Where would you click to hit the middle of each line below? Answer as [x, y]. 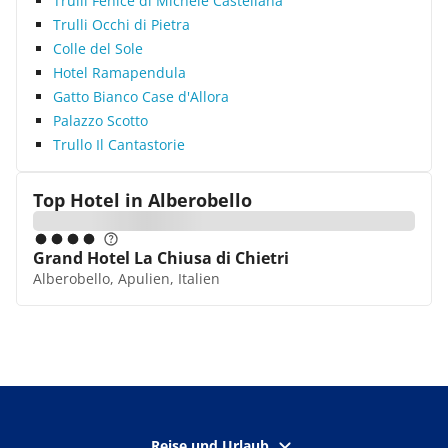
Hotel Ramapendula [119, 72]
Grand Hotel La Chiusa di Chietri [161, 258]
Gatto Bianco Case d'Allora [141, 96]
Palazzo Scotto [100, 120]
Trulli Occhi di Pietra [121, 24]
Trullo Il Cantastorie [119, 144]
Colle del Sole [98, 48]
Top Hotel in [88, 200]
